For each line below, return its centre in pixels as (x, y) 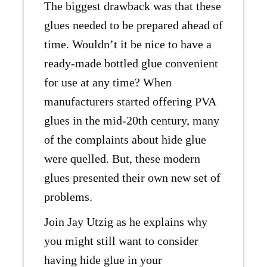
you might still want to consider (121, 241)
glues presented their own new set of (132, 178)
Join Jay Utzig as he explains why (126, 222)
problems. (68, 197)
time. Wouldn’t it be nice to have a (128, 44)
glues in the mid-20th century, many (132, 121)
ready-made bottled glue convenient (131, 63)
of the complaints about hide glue (125, 140)
